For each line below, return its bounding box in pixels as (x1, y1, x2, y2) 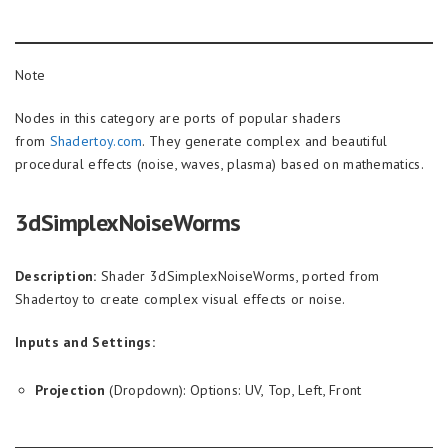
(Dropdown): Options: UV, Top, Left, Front (105, 381, 362, 399)
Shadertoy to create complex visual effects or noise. (15, 290, 346, 308)
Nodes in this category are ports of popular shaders (15, 109, 342, 127)
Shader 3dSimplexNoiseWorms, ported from (96, 267, 380, 285)
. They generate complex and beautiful (142, 132, 388, 150)
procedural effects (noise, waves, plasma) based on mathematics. (15, 155, 424, 173)
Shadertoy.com (49, 132, 143, 150)
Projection (35, 381, 105, 399)
